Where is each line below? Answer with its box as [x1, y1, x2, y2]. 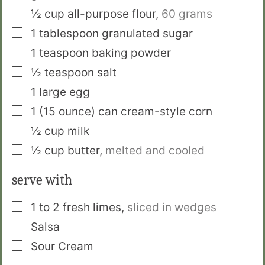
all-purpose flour [67, 7, 156, 21]
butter [67, 144, 99, 158]
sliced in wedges [127, 201, 216, 215]
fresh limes [63, 201, 121, 215]
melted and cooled [105, 144, 205, 158]
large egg [39, 85, 90, 99]
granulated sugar [102, 27, 193, 41]
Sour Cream [31, 240, 93, 254]
